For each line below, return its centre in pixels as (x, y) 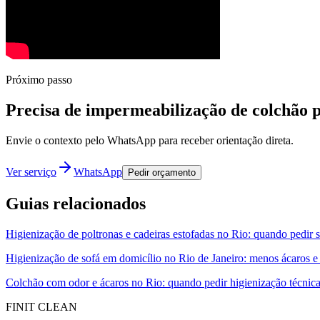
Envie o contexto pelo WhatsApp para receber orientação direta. (150, 141)
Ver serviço (31, 172)
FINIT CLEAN (41, 307)
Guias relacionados (76, 204)
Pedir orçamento (162, 173)
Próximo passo (39, 80)
